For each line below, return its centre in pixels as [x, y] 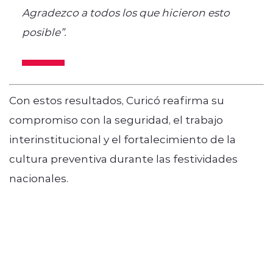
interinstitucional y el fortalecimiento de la [122, 139]
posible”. [44, 31]
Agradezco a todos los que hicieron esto [126, 12]
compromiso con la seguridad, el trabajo [116, 120]
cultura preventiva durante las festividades [123, 159]
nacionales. [39, 178]
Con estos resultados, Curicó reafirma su [117, 100]
